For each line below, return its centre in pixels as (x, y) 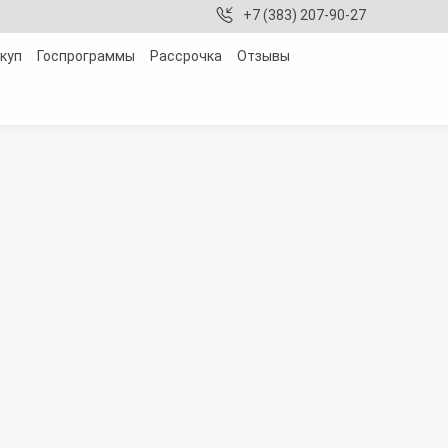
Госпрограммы (86, 56)
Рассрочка (186, 56)
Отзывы (264, 56)
